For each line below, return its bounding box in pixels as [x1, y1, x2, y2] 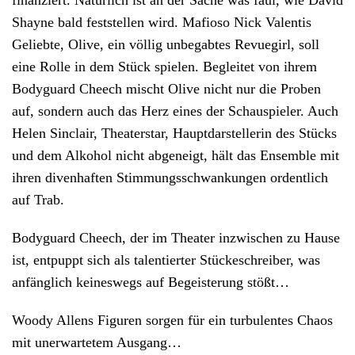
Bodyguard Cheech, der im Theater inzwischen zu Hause [12, 230, 340, 246]
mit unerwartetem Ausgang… [12, 334, 181, 351]
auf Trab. [12, 192, 64, 208]
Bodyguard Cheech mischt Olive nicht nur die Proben [12, 81, 321, 97]
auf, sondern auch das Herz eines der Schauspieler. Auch [12, 103, 338, 120]
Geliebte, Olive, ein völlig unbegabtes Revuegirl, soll [12, 36, 319, 53]
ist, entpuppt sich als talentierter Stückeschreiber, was [12, 252, 320, 269]
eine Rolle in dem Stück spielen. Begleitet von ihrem [12, 59, 317, 75]
